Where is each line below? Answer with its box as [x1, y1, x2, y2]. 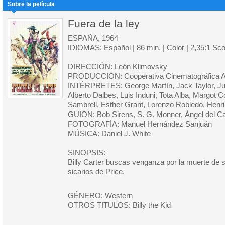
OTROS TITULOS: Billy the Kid [68, 201, 171, 209]
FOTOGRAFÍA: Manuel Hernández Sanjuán [68, 120, 212, 128]
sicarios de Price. [68, 168, 125, 176]
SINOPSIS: [68, 149, 105, 157]
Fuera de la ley [68, 18, 140, 29]
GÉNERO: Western [68, 192, 133, 200]
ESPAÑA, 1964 [68, 34, 118, 42]
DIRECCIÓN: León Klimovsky [68, 63, 167, 71]
